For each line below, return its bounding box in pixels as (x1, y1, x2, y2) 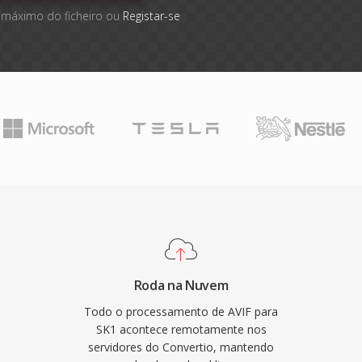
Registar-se (122, 8, 180, 23)
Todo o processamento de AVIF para (84, 304, 278, 319)
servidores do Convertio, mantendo (88, 339, 274, 355)
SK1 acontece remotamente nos (95, 322, 267, 337)
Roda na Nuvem (133, 276, 229, 294)
